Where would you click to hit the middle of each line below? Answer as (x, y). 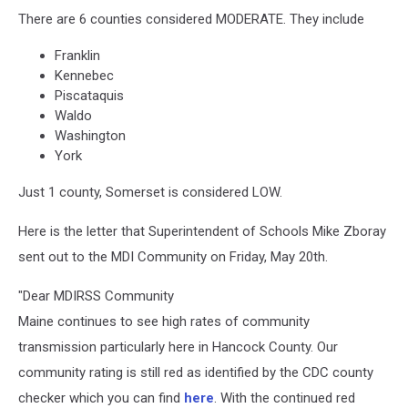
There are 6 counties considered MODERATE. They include (191, 19)
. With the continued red (285, 398)
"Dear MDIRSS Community (96, 296)
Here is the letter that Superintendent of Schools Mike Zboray (202, 231)
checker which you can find (101, 398)
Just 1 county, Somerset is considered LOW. (150, 192)
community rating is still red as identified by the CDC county (196, 372)
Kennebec (84, 76)
